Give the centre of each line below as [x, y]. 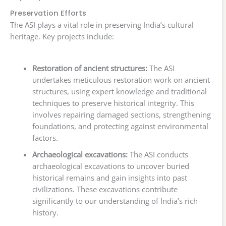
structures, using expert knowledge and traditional [119, 92]
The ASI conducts [158, 155]
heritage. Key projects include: [62, 37]
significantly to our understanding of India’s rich [115, 201]
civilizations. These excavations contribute [105, 189]
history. [45, 213]
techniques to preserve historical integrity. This [113, 103]
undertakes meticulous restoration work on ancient [121, 80]
